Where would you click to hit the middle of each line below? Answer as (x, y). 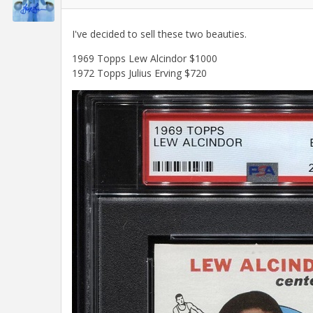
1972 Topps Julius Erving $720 (139, 73)
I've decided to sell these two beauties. (159, 34)
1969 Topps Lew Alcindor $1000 (145, 59)
